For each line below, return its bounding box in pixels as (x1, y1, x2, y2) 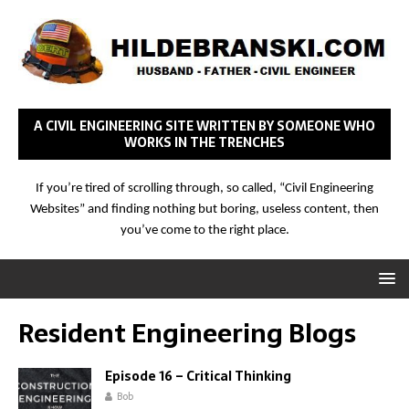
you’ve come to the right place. (120, 224, 289, 238)
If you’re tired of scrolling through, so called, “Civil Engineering (36, 182, 373, 196)
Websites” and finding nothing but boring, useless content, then (30, 203, 379, 217)
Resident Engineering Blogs (18, 312, 356, 355)
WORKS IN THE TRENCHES (124, 132, 285, 153)
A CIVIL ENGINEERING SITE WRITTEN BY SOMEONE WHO (34, 116, 375, 137)
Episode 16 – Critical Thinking (105, 366, 291, 387)
